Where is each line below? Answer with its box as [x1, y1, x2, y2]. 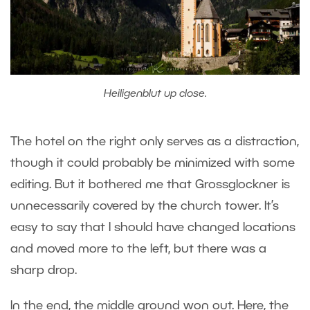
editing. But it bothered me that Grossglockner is [10, 179, 290, 191]
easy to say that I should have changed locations [10, 222, 295, 234]
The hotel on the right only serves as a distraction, [10, 136, 299, 148]
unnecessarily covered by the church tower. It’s [10, 201, 279, 212]
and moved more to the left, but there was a [10, 244, 266, 255]
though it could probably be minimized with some [10, 158, 295, 170]
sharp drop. [10, 265, 80, 277]
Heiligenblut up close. [103, 89, 207, 100]
